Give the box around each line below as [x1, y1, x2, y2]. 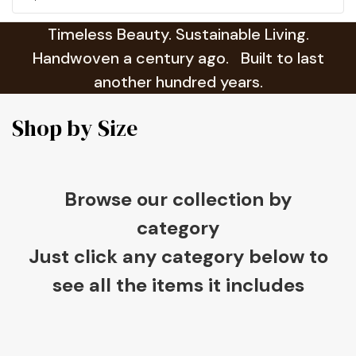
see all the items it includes [52, 273, 304, 297]
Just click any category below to [28, 244, 328, 269]
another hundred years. [93, 71, 263, 92]
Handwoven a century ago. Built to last [32, 47, 324, 68]
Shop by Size [12, 113, 137, 143]
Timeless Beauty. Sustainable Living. [47, 23, 309, 44]
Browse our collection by [64, 187, 292, 211]
